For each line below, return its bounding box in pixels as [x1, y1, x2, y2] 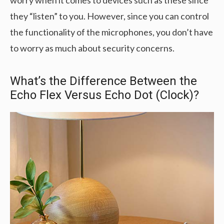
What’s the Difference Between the [10, 74, 197, 88]
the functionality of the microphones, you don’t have [10, 26, 213, 38]
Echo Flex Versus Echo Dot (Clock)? [10, 88, 199, 102]
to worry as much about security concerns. [10, 42, 174, 54]
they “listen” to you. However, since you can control [10, 10, 209, 22]
